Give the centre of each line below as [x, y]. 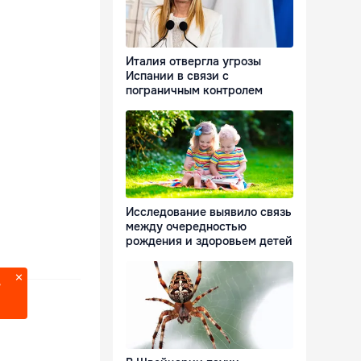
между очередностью [186, 227]
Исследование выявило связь [209, 212]
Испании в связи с [177, 76]
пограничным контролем [194, 91]
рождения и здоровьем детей [209, 241]
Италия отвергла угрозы [193, 62]
